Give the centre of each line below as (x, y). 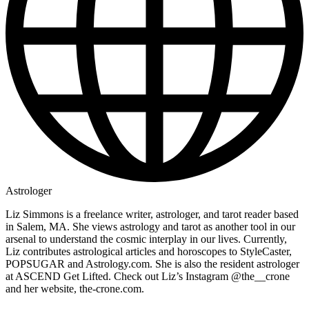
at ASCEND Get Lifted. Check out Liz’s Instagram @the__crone (148, 277)
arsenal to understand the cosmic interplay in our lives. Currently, (146, 239)
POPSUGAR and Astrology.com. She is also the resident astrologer (152, 264)
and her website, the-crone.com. (76, 289)
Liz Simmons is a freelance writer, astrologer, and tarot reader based (152, 215)
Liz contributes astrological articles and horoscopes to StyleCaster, (149, 252)
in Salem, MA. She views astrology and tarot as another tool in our (150, 227)
